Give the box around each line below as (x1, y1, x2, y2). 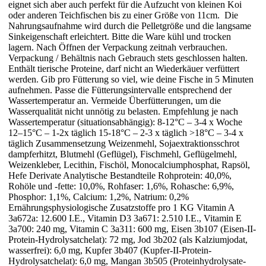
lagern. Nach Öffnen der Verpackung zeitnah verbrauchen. (8, 42, 227, 52)
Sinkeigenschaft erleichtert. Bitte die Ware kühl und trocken (8, 31, 231, 42)
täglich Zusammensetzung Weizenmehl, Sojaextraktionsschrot (8, 138, 239, 148)
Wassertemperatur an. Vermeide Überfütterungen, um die (8, 95, 221, 106)
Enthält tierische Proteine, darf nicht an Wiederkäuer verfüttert (8, 63, 239, 74)
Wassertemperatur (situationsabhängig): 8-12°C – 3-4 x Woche (8, 116, 242, 127)
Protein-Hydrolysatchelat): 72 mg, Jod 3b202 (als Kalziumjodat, (8, 234, 248, 245)
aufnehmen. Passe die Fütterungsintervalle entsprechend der (8, 84, 232, 95)
